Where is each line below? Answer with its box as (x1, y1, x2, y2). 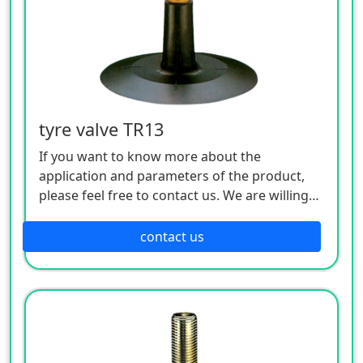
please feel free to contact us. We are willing (39, 186, 309, 204)
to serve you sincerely (39, 205, 172, 224)
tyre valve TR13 (39, 117, 164, 141)
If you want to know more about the (39, 147, 261, 165)
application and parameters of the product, (39, 166, 305, 185)
